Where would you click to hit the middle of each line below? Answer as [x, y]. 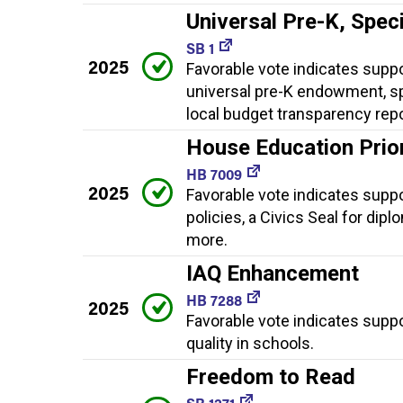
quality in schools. [250, 343]
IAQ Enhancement [273, 273]
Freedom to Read [271, 376]
